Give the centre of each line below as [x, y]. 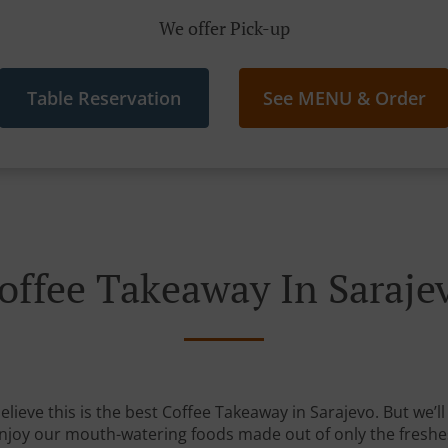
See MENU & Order [344, 98]
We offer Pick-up [224, 28]
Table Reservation [104, 98]
